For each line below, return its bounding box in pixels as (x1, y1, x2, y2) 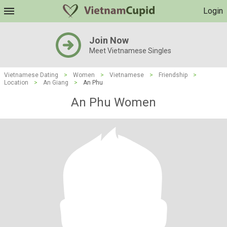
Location (4, 79, 28, 86)
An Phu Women (71, 95, 156, 109)
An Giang (43, 79, 68, 86)
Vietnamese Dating (4, 71, 58, 79)
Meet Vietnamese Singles (89, 47, 171, 55)
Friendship (159, 71, 187, 79)
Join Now (89, 35, 129, 46)
